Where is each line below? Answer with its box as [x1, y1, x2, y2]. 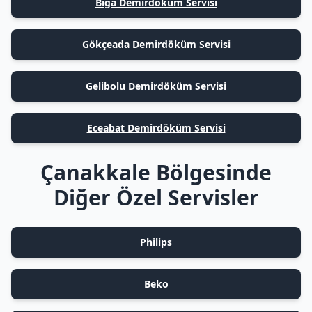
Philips [140, 235, 172, 249]
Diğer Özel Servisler [53, 183, 259, 212]
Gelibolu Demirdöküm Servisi [86, 79, 226, 93]
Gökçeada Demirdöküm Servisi [81, 38, 231, 51]
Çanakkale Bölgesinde [40, 158, 272, 187]
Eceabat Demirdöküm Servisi [86, 121, 226, 134]
